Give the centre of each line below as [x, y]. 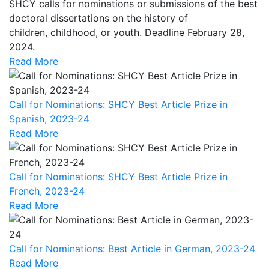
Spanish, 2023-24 [49, 119]
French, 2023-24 [47, 191]
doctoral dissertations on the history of [98, 18]
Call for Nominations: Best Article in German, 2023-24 [132, 249]
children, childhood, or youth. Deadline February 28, [127, 33]
